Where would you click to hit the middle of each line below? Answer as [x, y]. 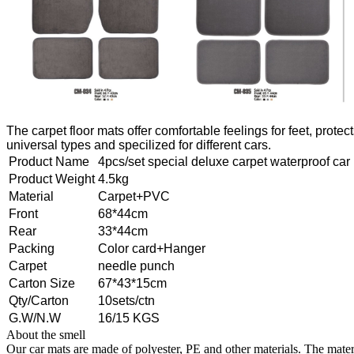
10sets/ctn [126, 300]
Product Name [49, 161]
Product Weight [52, 179]
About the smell [46, 334]
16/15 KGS [129, 318]
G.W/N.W [35, 318]
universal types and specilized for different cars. [139, 145]
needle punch [136, 265]
